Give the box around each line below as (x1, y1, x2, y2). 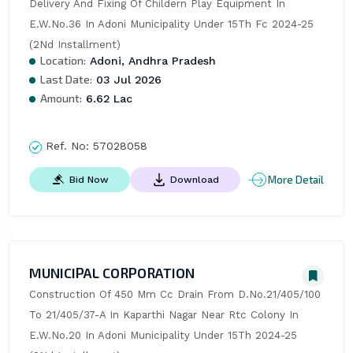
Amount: (39, 91, 82, 106)
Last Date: (39, 72, 92, 87)
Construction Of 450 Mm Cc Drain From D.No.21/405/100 (28, 288, 321, 301)
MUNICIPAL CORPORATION (28, 264, 195, 282)
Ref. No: (41, 139, 93, 153)
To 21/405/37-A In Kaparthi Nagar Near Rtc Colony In (28, 309, 299, 321)
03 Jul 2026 (91, 73, 162, 87)
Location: (39, 54, 86, 68)
